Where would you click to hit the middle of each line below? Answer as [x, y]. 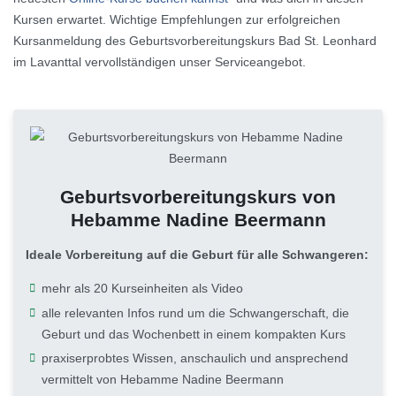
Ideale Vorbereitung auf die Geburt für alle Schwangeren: [197, 255]
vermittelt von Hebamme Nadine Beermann [162, 380]
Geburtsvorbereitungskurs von [198, 197]
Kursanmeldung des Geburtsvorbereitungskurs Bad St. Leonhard [195, 41]
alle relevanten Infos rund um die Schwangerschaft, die [195, 312]
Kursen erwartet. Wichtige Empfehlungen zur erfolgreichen [177, 20]
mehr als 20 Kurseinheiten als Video [142, 289]
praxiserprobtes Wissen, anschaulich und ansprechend [194, 358]
